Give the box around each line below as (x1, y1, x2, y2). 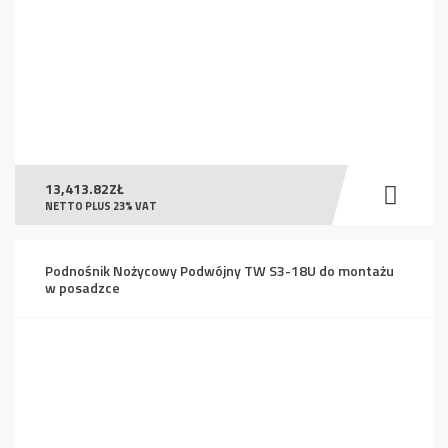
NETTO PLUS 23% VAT (45, 197, 157, 214)
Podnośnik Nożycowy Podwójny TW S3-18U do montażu (45, 259, 394, 281)
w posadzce (45, 276, 120, 298)
